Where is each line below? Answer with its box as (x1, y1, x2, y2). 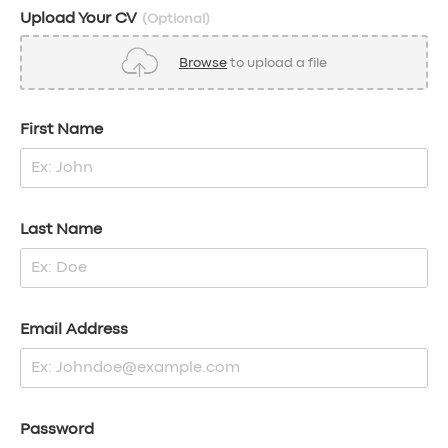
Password (20, 423, 94, 437)
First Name (20, 123, 103, 137)
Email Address (20, 323, 128, 337)
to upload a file (227, 56, 327, 69)
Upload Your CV (20, 12, 142, 26)
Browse (179, 56, 227, 69)
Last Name (20, 223, 102, 237)
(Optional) (142, 13, 210, 25)
